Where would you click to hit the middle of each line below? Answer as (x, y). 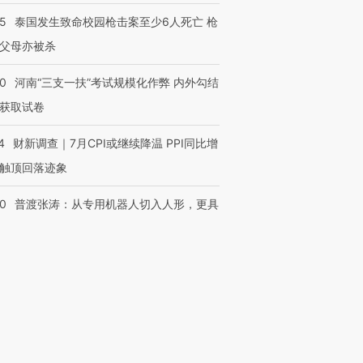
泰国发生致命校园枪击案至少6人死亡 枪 (116, 21)
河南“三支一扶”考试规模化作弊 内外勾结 (117, 82)
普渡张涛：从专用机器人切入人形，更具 (117, 204)
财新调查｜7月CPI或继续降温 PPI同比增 (115, 143)
